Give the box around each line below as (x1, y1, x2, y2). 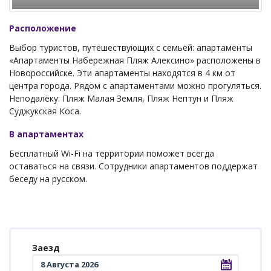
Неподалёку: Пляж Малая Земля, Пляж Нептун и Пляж (9, 93, 233, 105)
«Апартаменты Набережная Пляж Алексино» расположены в (9, 54, 261, 67)
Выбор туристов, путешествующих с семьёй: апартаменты (9, 42, 252, 54)
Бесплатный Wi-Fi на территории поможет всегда (9, 148, 214, 160)
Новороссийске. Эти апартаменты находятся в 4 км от (9, 67, 235, 79)
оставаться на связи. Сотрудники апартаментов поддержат (9, 160, 258, 172)
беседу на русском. (9, 173, 87, 185)
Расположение (9, 22, 76, 34)
